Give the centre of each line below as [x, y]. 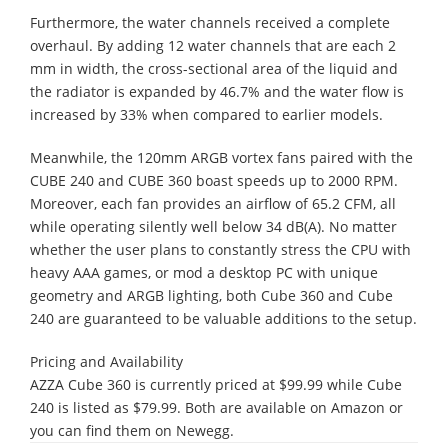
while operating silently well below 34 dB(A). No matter [213, 226]
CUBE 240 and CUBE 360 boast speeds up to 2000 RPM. [214, 180]
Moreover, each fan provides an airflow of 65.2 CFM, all [213, 203]
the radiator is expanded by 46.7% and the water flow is [217, 91]
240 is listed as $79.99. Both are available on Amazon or [216, 407]
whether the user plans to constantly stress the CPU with [220, 249]
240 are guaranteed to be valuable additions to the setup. [223, 318]
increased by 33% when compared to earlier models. [206, 114]
